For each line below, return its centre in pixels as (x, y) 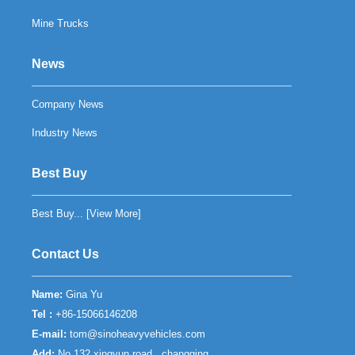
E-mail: (51, 334)
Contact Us (66, 254)
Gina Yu (83, 294)
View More (114, 214)
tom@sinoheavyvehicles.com (138, 334)
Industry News (65, 133)
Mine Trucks (61, 23)
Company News (68, 104)
